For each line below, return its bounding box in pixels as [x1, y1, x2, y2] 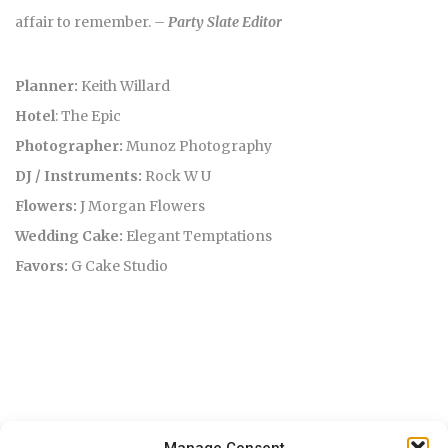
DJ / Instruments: [15, 166, 142, 185]
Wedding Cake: [15, 226, 123, 245]
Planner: [15, 76, 78, 95]
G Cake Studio [68, 256, 168, 275]
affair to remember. [15, 12, 154, 31]
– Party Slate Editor [154, 12, 282, 31]
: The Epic [55, 106, 121, 125]
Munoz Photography [123, 136, 272, 155]
